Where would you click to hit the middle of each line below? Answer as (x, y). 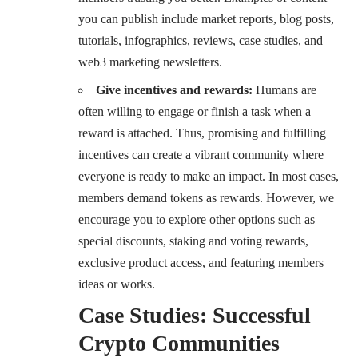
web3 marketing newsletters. (150, 62)
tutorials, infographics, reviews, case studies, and (201, 41)
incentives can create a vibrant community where (201, 155)
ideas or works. (117, 284)
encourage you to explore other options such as (197, 220)
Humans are (284, 90)
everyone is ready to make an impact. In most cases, (209, 177)
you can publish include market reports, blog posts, (206, 19)
